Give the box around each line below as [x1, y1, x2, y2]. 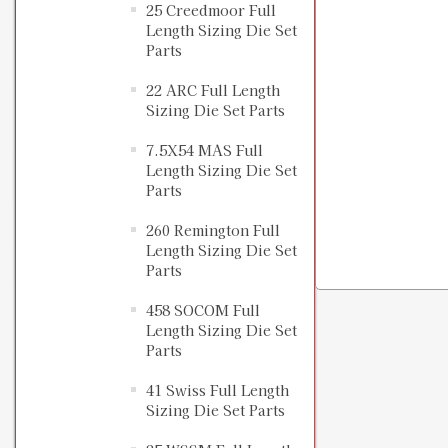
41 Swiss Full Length [146, 380, 289, 401]
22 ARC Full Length [146, 80, 280, 101]
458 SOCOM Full [146, 300, 260, 321]
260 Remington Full [146, 220, 280, 241]
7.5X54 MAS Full [146, 140, 263, 161]
